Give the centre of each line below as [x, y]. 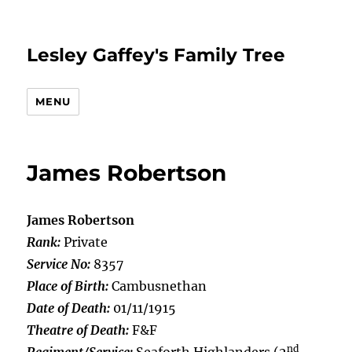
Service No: [59, 264]
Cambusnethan [158, 286]
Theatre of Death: [78, 330]
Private [84, 242]
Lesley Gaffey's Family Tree [156, 55]
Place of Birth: [68, 286]
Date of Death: [69, 308]
